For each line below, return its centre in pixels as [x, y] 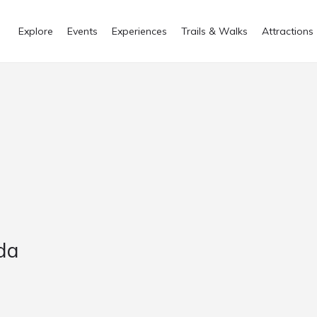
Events [82, 31]
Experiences [139, 31]
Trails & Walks [214, 31]
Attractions [288, 31]
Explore [36, 31]
